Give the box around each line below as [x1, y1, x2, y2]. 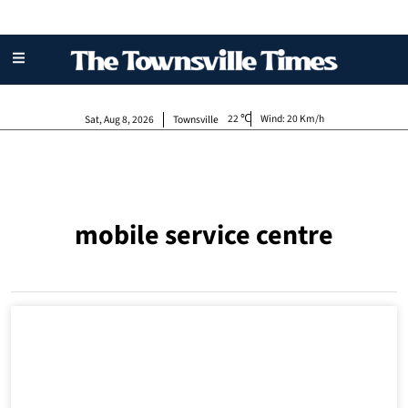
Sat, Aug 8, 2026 [84, 112, 154, 128]
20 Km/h [286, 110, 324, 127]
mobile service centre [75, 216, 333, 256]
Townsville [172, 112, 219, 128]
